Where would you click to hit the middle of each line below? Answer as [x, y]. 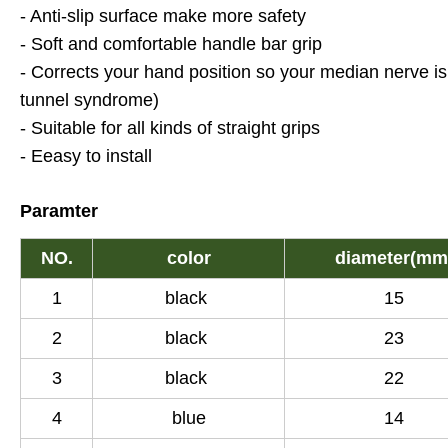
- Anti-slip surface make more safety [163, 15]
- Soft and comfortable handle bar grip [171, 43]
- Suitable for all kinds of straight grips [170, 127]
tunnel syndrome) [89, 99]
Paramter [59, 210]
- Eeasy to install [86, 155]
